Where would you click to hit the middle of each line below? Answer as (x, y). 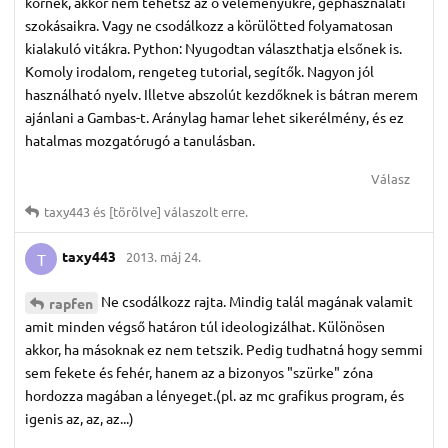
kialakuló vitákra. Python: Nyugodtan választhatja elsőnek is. (213, 47)
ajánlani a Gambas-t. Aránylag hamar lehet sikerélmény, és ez (214, 116)
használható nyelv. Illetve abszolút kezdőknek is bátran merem (221, 93)
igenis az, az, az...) (79, 417)
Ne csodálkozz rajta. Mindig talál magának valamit (257, 300)
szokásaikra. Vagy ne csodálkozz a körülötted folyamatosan (209, 24)
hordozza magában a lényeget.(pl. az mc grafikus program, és (214, 394)
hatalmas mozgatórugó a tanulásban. (140, 139)
